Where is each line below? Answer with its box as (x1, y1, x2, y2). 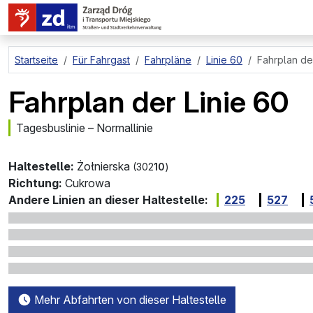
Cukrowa (65, 176, 110, 190)
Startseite (15, 54, 58, 66)
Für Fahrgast (73, 54, 130, 66)
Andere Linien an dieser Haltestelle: (8, 193, 208, 207)
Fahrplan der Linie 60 (8, 84, 289, 119)
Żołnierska (77, 159, 130, 173)
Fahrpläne (145, 54, 191, 66)
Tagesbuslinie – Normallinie (16, 121, 153, 135)
